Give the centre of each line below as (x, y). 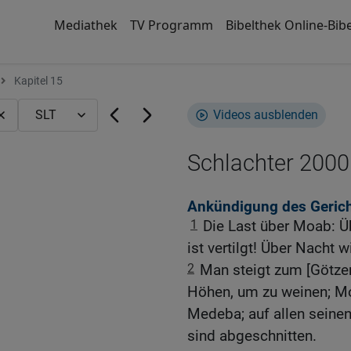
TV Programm (171, 25)
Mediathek (85, 25)
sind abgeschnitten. (252, 336)
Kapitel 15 (37, 81)
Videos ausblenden (266, 115)
